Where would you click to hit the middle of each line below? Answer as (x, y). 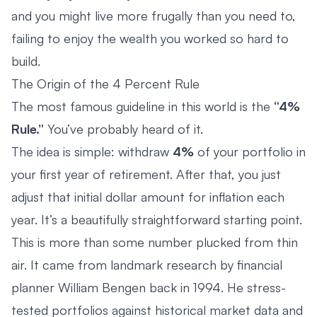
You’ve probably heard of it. (123, 128)
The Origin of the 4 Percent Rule (105, 83)
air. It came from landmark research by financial (147, 264)
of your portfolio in (250, 151)
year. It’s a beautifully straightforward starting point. (157, 219)
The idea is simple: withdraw (92, 151)
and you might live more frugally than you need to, (154, 15)
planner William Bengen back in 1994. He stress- (149, 287)
